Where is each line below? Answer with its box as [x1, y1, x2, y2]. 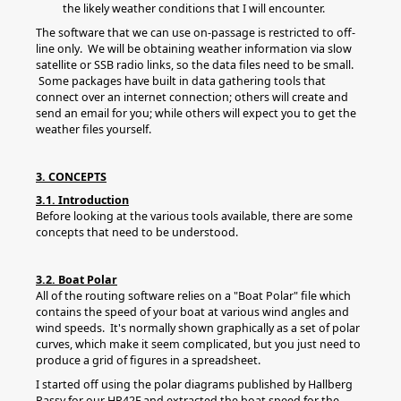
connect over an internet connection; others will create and [36, 89, 348, 105]
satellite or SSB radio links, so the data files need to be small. [36, 56, 354, 73]
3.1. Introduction [36, 192, 129, 208]
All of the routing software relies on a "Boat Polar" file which [36, 288, 351, 303]
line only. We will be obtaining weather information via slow [36, 40, 352, 56]
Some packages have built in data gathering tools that [36, 73, 326, 89]
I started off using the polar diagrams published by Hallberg [36, 376, 353, 392]
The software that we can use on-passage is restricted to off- [36, 24, 355, 40]
